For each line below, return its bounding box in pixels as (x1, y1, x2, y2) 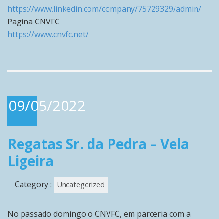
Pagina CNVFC (7, 16, 60, 27)
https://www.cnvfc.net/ (7, 28, 88, 40)
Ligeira (7, 151, 54, 170)
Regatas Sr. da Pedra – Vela (7, 134, 189, 153)
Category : (15, 178, 54, 190)
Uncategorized (57, 179, 105, 189)
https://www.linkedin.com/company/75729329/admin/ (7, 3, 201, 14)
